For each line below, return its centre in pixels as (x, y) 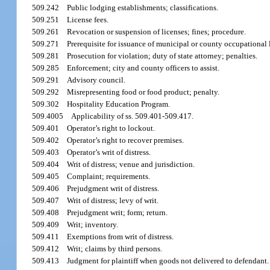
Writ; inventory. (93, 225)
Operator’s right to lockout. (111, 128)
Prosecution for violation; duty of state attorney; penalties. (162, 56)
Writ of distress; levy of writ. (113, 201)
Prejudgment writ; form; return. (118, 213)
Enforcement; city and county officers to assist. (143, 68)
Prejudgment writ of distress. (113, 189)
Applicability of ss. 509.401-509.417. (133, 116)
